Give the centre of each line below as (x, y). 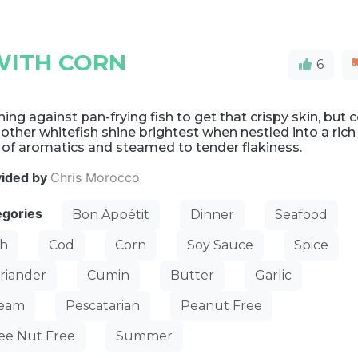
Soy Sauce (221, 245)
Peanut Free (222, 306)
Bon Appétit (111, 215)
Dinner (213, 215)
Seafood (302, 215)
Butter (193, 275)
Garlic (274, 275)
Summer (145, 336)
